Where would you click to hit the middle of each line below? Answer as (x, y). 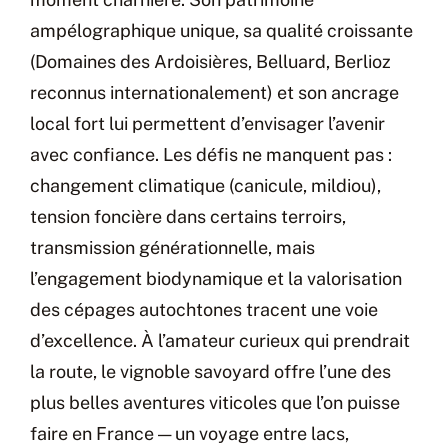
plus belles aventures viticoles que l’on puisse (215, 402)
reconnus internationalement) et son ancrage (214, 92)
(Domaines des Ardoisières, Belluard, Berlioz (210, 61)
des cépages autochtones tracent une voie (204, 309)
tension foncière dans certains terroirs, (188, 216)
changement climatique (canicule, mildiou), (205, 185)
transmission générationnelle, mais (172, 247)
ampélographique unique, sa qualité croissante (221, 30)
